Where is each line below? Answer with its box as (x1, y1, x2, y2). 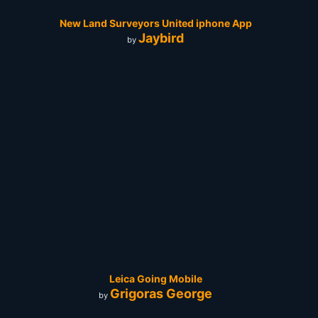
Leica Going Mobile (109, 273, 202, 285)
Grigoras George (110, 286, 212, 302)
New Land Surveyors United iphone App (59, 17, 252, 29)
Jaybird (138, 31, 184, 46)
